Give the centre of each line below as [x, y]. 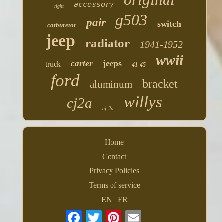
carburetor [62, 25]
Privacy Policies [114, 170]
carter [82, 63]
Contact [114, 156]
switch [169, 24]
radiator [108, 43]
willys [143, 101]
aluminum [111, 84]
